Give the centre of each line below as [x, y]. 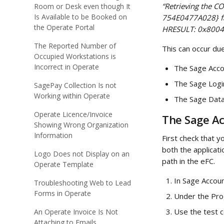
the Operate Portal [64, 27]
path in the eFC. [188, 161]
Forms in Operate [62, 193]
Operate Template [64, 164]
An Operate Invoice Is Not [76, 212]
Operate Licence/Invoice [73, 114]
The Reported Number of [75, 46]
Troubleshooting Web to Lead [82, 183]
